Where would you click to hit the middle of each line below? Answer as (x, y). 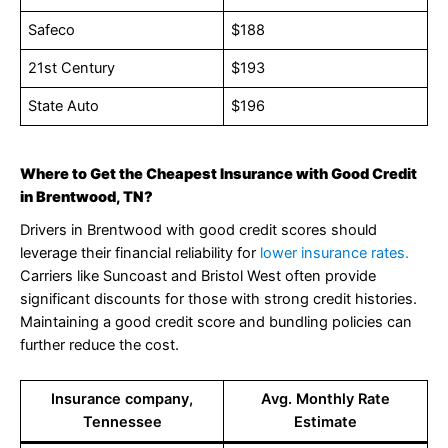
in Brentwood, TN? (86, 196)
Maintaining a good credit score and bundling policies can (216, 321)
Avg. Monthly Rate (325, 398)
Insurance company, (122, 398)
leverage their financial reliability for (138, 252)
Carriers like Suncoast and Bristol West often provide (198, 275)
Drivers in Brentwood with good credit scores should (198, 229)
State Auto (64, 106)
